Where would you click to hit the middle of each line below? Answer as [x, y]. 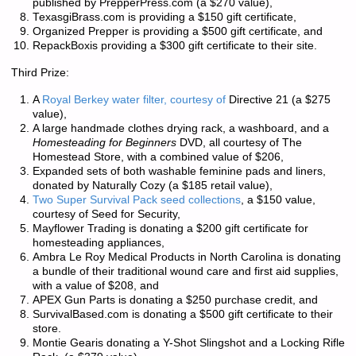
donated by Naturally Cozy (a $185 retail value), [152, 186]
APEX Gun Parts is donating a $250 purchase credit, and [175, 300]
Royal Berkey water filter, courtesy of [133, 100]
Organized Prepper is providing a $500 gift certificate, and [177, 31]
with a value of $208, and [95, 286]
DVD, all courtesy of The [239, 143]
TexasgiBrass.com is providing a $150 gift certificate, [164, 17]
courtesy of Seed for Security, [106, 215]
